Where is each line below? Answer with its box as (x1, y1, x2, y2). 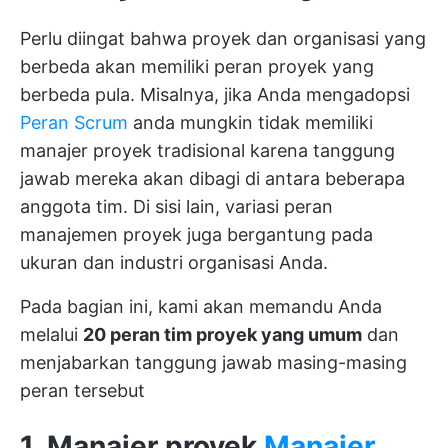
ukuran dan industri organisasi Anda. (20, 252, 328, 273)
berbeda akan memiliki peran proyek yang (20, 56, 374, 77)
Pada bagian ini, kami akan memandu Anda (20, 296, 382, 317)
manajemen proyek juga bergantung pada (20, 224, 373, 245)
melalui (20, 324, 83, 345)
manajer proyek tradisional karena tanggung (20, 140, 395, 161)
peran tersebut (20, 380, 145, 401)
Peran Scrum (20, 112, 128, 133)
